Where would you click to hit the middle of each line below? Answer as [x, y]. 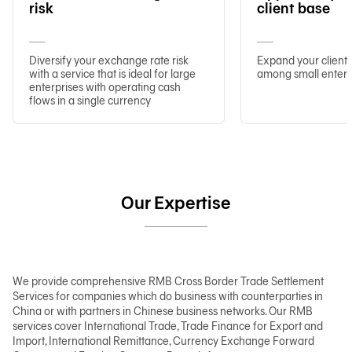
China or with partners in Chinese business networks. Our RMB [163, 311]
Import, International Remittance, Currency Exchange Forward [163, 341]
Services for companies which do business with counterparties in [168, 296]
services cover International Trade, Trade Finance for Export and [168, 326]
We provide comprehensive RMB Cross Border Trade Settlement [168, 281]
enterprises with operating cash [105, 87]
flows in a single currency [90, 101]
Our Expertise [176, 202]
